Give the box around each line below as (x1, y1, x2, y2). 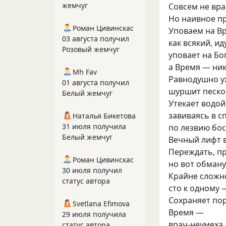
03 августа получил (62, 34, 129, 43)
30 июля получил (62, 165, 122, 175)
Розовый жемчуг (62, 44, 120, 54)
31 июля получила (62, 122, 126, 131)
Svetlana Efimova (73, 199, 130, 208)
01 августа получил (62, 78, 129, 87)
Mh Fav (73, 67, 97, 77)
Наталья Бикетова (73, 111, 136, 121)
